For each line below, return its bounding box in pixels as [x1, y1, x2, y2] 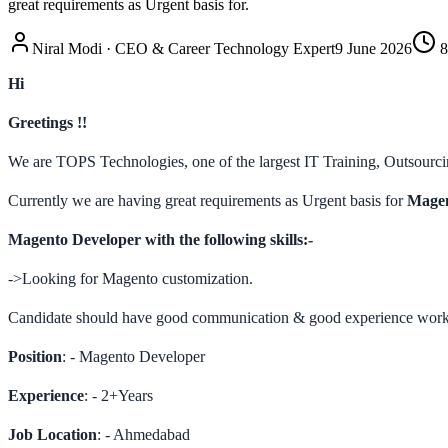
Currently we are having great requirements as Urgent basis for [8, 191, 407, 209]
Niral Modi [32, 39, 102, 57]
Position [8, 347, 62, 365]
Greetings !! [8, 113, 87, 131]
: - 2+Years [84, 386, 153, 404]
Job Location [8, 425, 97, 443]
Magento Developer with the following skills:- [8, 230, 313, 248]
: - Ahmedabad [97, 425, 190, 443]
